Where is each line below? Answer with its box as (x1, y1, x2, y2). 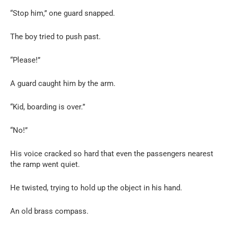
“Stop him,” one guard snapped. (10, 8, 115, 18)
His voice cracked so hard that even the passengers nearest (10, 149, 213, 158)
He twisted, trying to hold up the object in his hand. (10, 183, 182, 192)
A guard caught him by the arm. (10, 78, 116, 88)
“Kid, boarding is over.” (10, 102, 85, 111)
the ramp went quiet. (10, 159, 80, 169)
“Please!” (10, 55, 40, 65)
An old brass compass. (10, 206, 89, 216)
